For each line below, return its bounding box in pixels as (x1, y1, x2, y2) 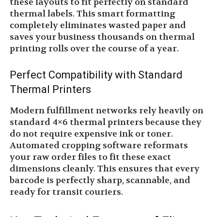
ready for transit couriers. (10, 186, 123, 198)
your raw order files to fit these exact (10, 152, 171, 163)
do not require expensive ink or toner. (10, 128, 173, 140)
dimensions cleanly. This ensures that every (10, 163, 200, 175)
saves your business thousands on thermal (10, 31, 195, 43)
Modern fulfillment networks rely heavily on (10, 105, 203, 117)
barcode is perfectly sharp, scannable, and (10, 175, 190, 186)
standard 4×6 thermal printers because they (10, 117, 201, 128)
